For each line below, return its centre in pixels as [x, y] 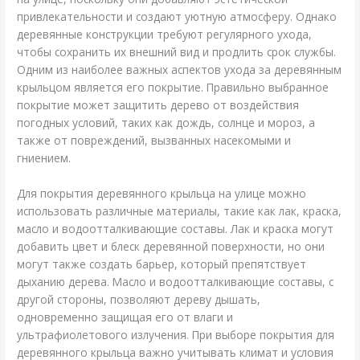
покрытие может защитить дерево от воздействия [158, 104]
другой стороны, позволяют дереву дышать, [139, 299]
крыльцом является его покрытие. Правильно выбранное [173, 87]
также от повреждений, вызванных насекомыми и [154, 140]
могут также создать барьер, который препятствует [162, 264]
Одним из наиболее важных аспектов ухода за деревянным [180, 69]
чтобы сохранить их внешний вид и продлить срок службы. [177, 51]
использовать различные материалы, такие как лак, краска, [180, 211]
